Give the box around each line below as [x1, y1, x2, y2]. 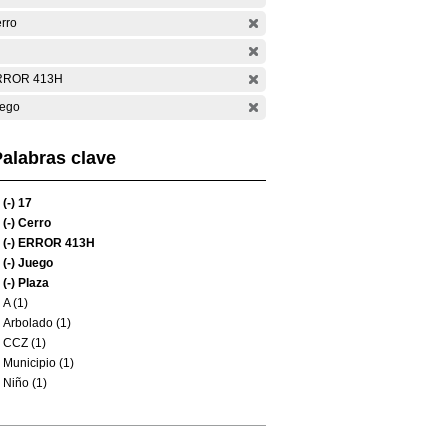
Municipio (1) [3, 356, 74, 370]
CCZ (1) [3, 336, 46, 350]
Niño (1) [3, 376, 47, 390]
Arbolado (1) [3, 316, 71, 330]
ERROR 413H [15, 236, 95, 250]
